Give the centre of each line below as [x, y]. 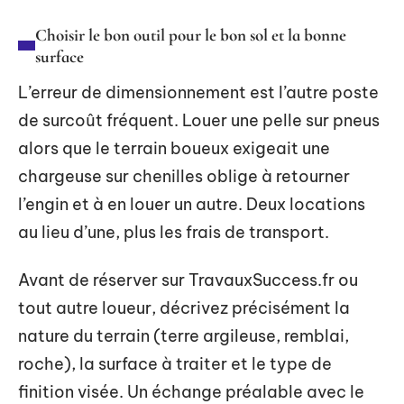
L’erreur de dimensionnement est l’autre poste [198, 92]
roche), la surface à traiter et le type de [175, 364]
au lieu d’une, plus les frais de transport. [174, 232]
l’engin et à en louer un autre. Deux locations [192, 204]
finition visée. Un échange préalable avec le [191, 392]
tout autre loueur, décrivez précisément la [184, 308]
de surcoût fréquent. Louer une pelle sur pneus [199, 120]
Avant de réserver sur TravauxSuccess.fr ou [188, 280]
